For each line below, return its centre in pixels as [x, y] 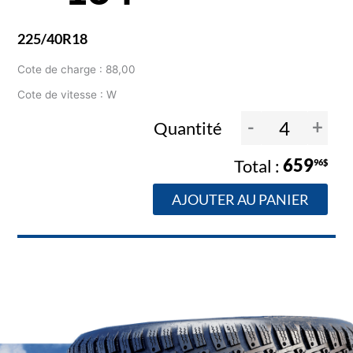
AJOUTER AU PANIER [240, 199]
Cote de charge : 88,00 [77, 70]
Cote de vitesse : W [67, 95]
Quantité [189, 128]
